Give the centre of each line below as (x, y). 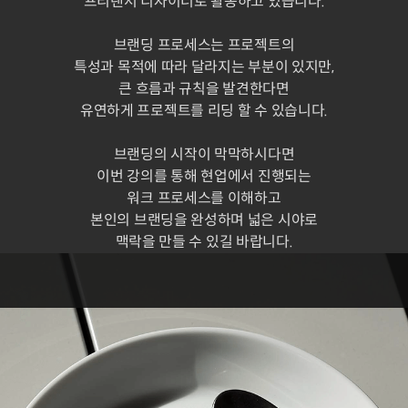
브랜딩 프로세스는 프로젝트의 (204, 45)
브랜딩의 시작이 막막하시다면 (204, 154)
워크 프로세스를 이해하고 (204, 198)
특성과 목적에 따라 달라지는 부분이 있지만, (204, 66)
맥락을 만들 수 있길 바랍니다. (204, 241)
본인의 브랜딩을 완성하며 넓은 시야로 (204, 219)
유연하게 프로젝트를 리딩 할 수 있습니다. (204, 110)
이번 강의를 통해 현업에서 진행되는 (204, 176)
